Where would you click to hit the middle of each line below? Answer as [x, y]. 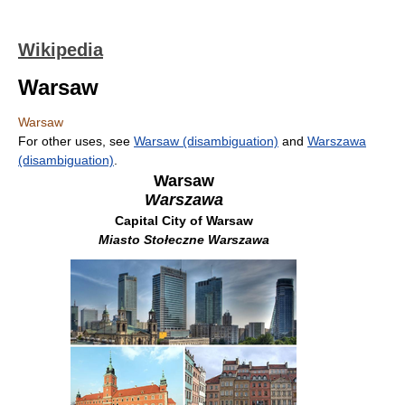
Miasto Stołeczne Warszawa [184, 240]
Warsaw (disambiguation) [206, 141]
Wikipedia [61, 50]
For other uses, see [76, 141]
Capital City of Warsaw [184, 221]
